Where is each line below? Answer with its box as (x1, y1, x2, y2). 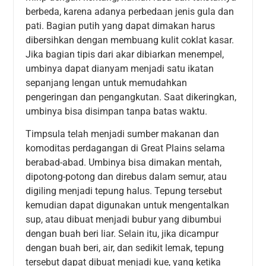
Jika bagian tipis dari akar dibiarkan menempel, (26, 48, 224, 60)
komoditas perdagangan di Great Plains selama (26, 142, 226, 154)
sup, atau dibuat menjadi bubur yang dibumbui (26, 213, 222, 225)
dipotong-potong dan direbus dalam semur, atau (26, 170, 227, 182)
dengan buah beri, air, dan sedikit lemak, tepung (26, 242, 224, 254)
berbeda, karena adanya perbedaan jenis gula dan (26, 5, 235, 17)
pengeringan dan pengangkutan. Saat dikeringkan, (26, 91, 237, 103)
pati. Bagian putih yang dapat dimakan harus (26, 20, 216, 31)
